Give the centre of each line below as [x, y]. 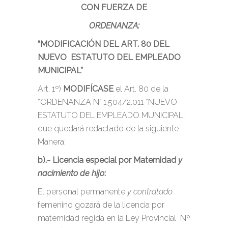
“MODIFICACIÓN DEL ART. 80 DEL [104, 44]
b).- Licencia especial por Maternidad [108, 160]
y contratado [150, 192]
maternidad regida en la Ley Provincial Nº [114, 218]
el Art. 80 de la [141, 89]
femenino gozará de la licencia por [101, 205]
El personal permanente [82, 192]
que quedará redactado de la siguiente [108, 129]
